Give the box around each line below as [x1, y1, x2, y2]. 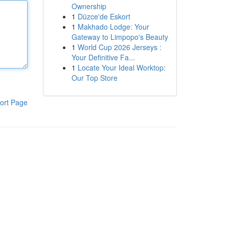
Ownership [71, 1, 106, 11]
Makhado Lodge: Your [77, 21, 149, 32]
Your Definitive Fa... [71, 52, 135, 62]
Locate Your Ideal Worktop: [77, 62, 166, 73]
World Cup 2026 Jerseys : [77, 42, 162, 52]
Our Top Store [71, 73, 118, 83]
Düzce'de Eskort [77, 11, 130, 21]
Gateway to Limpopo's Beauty [71, 32, 168, 42]
